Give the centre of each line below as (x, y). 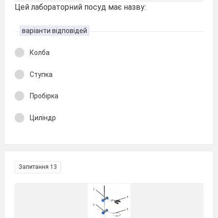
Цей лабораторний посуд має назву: (80, 7)
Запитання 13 (38, 167)
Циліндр (43, 118)
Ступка (41, 74)
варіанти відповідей (54, 31)
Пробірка (44, 96)
